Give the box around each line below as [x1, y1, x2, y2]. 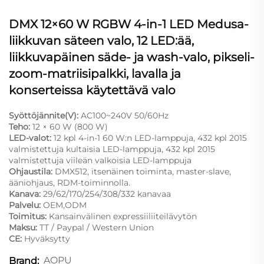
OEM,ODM [43, 199, 87, 210]
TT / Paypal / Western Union [39, 222, 154, 233]
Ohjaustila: [9, 166, 55, 177]
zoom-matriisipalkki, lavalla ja [9, 66, 181, 81]
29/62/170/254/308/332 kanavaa [43, 188, 171, 199]
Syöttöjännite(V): [9, 110, 81, 121]
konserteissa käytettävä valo [9, 82, 176, 97]
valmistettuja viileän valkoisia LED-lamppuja [9, 154, 192, 166]
